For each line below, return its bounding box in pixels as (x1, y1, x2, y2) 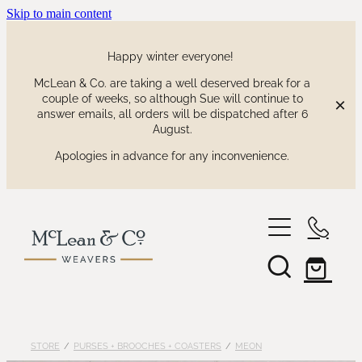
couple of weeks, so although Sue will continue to (41, 90, 303, 106)
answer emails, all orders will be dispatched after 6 (36, 105, 308, 121)
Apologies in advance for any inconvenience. (55, 147, 289, 163)
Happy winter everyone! (107, 48, 237, 64)
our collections (27, 250, 129, 271)
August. (152, 120, 192, 137)
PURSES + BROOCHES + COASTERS (74, 339, 221, 352)
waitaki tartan (27, 302, 119, 323)
